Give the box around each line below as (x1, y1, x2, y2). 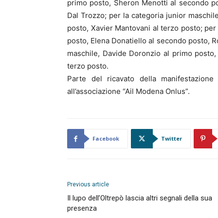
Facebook (92, 135, 119, 142)
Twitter (161, 135, 182, 142)
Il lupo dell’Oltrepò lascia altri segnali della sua (67, 194, 212, 202)
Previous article (67, 181, 109, 188)
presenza (67, 204, 97, 213)
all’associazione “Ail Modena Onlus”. (67, 87, 190, 96)
